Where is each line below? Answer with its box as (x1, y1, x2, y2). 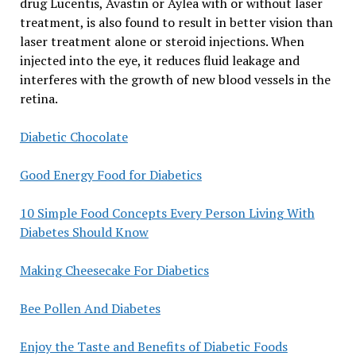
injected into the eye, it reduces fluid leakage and (19, 51, 300, 69)
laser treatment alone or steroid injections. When (19, 32, 304, 50)
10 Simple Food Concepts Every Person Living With (19, 203, 315, 222)
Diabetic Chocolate (19, 127, 128, 145)
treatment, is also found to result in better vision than (19, 13, 333, 31)
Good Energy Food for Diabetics (19, 165, 202, 184)
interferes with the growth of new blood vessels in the (19, 70, 331, 88)
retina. (19, 89, 58, 107)
